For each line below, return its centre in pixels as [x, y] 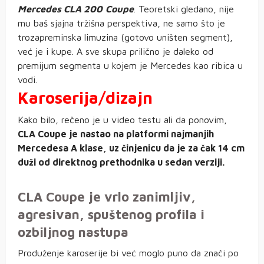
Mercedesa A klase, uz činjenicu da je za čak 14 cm [131, 148]
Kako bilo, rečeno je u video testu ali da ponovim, [122, 120]
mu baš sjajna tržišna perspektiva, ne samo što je [121, 23]
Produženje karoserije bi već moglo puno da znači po [128, 253]
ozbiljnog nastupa [73, 232]
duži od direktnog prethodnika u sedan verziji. [121, 162]
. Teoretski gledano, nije [184, 9]
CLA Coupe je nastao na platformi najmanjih [116, 134]
